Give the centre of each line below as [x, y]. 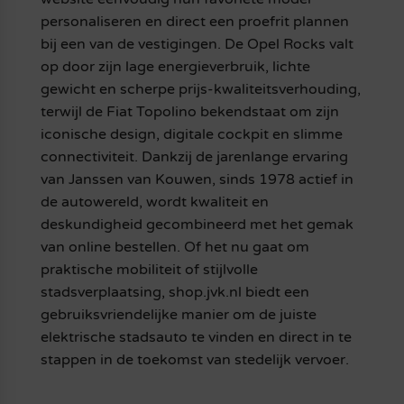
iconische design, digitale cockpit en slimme [191, 135]
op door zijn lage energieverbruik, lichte [175, 67]
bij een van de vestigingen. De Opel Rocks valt [197, 45]
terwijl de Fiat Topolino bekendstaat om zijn [189, 112]
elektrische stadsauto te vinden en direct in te [196, 338]
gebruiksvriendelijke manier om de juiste [178, 315]
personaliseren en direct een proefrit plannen [194, 22]
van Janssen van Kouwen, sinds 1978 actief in [197, 180]
